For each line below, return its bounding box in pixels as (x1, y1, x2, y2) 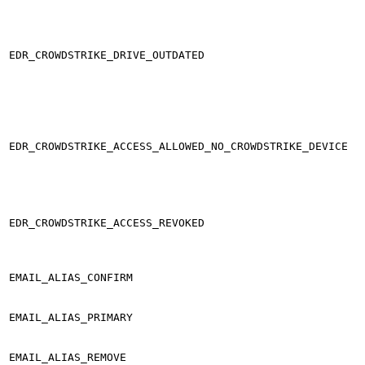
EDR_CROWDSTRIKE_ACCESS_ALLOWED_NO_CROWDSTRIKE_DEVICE (9, 139, 348, 152)
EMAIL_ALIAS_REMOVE (9, 350, 126, 363)
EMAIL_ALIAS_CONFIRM (9, 270, 133, 284)
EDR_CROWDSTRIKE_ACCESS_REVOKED (9, 216, 204, 229)
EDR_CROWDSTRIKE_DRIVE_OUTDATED (9, 48, 204, 61)
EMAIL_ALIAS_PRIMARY (9, 310, 133, 323)
